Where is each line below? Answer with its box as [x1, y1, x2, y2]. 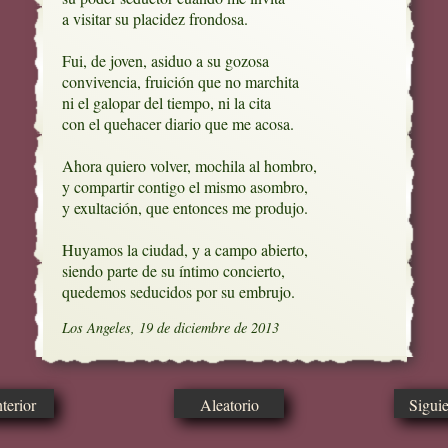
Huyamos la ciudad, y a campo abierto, [61, 239, 308, 261]
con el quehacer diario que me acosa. [61, 113, 294, 135]
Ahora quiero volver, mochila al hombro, [61, 155, 317, 177]
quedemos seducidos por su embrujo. [61, 281, 295, 303]
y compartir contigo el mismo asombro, [61, 176, 308, 198]
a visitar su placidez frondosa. [61, 8, 248, 30]
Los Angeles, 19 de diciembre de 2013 [61, 318, 279, 338]
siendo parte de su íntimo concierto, [61, 260, 285, 282]
